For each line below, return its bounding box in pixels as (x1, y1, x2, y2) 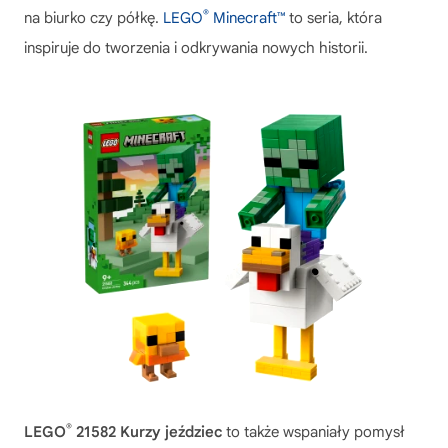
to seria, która (285, 8, 382, 27)
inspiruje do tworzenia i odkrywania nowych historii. (24, 38, 368, 57)
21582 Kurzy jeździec (72, 423, 222, 441)
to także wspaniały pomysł (222, 423, 405, 441)
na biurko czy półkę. (24, 8, 163, 27)
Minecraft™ (209, 8, 285, 27)
